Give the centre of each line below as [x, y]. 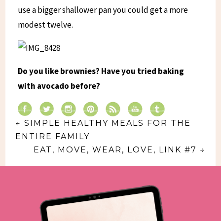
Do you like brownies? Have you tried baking [101, 71]
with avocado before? [59, 86]
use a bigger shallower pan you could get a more [103, 10]
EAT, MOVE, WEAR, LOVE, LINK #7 [115, 150]
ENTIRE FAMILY [53, 137]
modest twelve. [46, 25]
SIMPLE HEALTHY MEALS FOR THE [108, 123]
